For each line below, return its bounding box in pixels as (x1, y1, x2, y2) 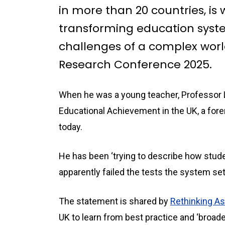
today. (59, 122, 82, 132)
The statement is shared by (59, 196, 170, 206)
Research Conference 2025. (59, 57, 212, 72)
